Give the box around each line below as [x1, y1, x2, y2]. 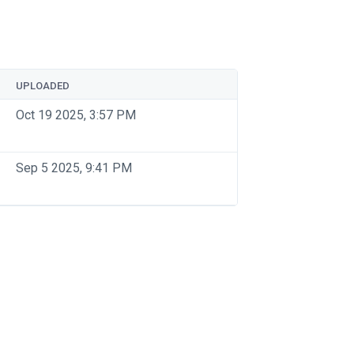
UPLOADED [16, 80, 70, 92]
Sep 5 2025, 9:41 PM [16, 160, 132, 175]
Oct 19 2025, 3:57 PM [16, 107, 136, 122]
